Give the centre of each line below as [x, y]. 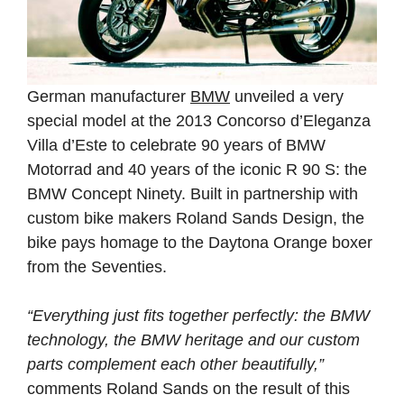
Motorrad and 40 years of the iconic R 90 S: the [197, 169]
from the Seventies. [97, 266]
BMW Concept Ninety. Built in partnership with [193, 193]
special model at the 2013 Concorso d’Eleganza [199, 120]
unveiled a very [287, 96]
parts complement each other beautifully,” [175, 364]
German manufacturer [109, 96]
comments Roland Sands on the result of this [188, 388]
